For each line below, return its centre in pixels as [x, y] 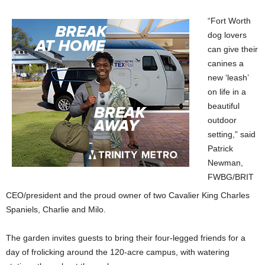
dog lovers [227, 35]
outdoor [222, 120]
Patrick [220, 149]
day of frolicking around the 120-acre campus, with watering [118, 252]
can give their [233, 49]
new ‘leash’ [228, 78]
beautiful [224, 106]
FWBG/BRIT [231, 177]
